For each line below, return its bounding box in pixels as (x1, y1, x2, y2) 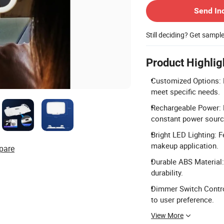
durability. (151, 167, 183, 177)
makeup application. (151, 140, 218, 150)
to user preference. (151, 194, 214, 204)
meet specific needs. (151, 86, 220, 96)
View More (151, 210, 183, 220)
